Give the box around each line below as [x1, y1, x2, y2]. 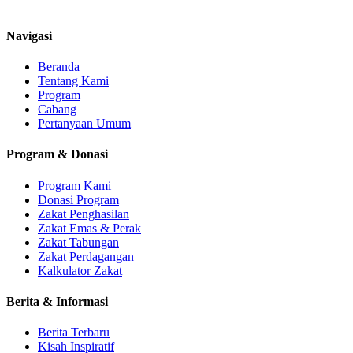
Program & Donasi [6, 147, 108, 162]
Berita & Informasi [6, 294, 108, 308]
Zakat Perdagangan [38, 249, 134, 263]
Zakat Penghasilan [38, 206, 129, 221]
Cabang [38, 102, 76, 117]
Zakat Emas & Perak [38, 221, 141, 235]
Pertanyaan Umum [38, 117, 131, 131]
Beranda [38, 60, 80, 74]
